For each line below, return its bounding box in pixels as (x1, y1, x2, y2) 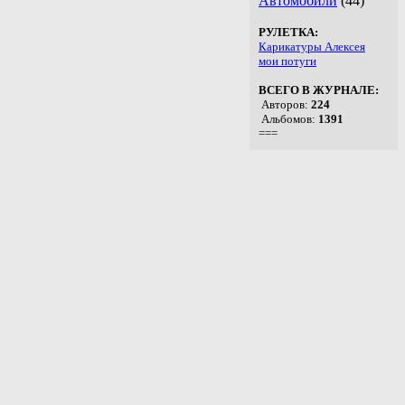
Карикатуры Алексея (259, 40, 365, 54)
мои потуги (259, 54, 316, 69)
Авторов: (259, 98, 311, 112)
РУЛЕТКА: (259, 25, 318, 40)
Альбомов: (259, 112, 318, 127)
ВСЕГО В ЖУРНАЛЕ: (259, 83, 379, 98)
